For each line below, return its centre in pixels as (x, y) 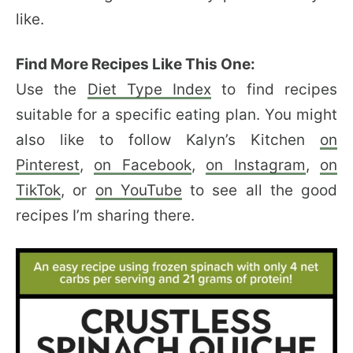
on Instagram (256, 165)
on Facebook (143, 165)
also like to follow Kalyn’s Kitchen (168, 139)
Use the (52, 89)
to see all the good (259, 190)
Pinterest (48, 165)
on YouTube (138, 190)
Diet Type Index (149, 89)
